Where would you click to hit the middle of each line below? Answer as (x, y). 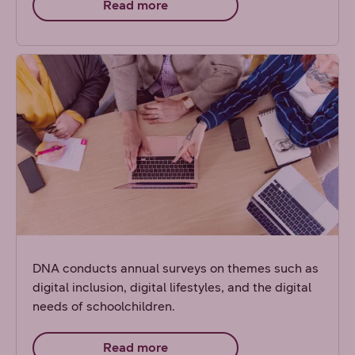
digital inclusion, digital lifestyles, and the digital (172, 288)
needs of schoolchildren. (104, 307)
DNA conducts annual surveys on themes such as (176, 269)
